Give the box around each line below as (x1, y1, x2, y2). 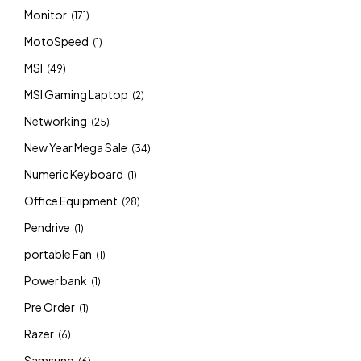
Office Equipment (24, 193, 118, 208)
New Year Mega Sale (24, 140, 127, 155)
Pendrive (24, 220, 70, 234)
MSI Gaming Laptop (24, 87, 128, 102)
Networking (24, 114, 87, 128)
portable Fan (24, 247, 92, 261)
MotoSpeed (24, 34, 89, 48)
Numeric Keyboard (24, 167, 123, 181)
